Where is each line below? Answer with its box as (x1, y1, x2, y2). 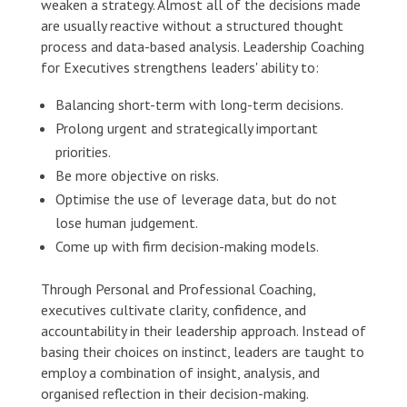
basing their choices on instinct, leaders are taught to (40, 342, 364, 361)
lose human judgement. (55, 213, 198, 232)
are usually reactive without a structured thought (40, 15, 343, 35)
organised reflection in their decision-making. (40, 383, 309, 402)
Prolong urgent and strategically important (55, 118, 318, 137)
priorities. (55, 142, 111, 161)
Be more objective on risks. (55, 165, 219, 184)
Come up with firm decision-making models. (55, 236, 319, 255)
